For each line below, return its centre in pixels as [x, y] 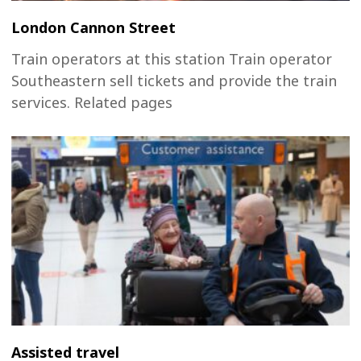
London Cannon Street [93, 28]
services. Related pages [92, 103]
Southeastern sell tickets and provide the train [174, 81]
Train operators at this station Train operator [172, 59]
